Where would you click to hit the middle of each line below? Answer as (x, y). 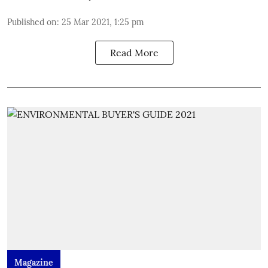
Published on (32, 22)
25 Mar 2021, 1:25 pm (103, 22)
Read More (134, 53)
